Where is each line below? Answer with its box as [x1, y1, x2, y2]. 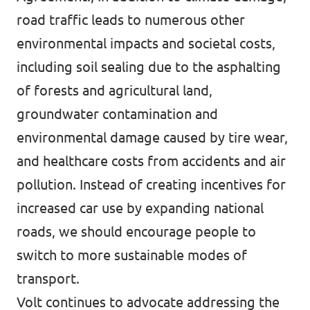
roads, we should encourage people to [17, 224, 256, 239]
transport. [17, 271, 80, 286]
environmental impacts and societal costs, [17, 35, 275, 51]
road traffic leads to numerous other [17, 12, 245, 28]
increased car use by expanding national [17, 200, 264, 216]
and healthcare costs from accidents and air [17, 153, 286, 169]
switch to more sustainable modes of [17, 247, 247, 263]
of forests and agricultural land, [17, 82, 212, 98]
